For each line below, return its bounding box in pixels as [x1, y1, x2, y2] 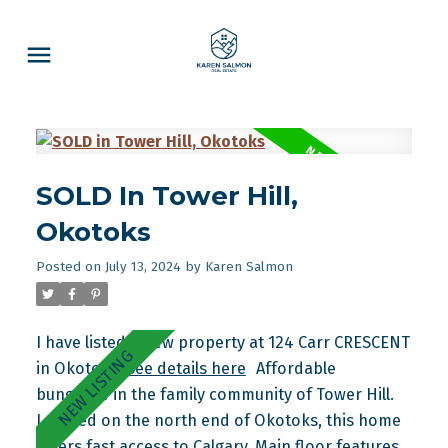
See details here [125, 359, 246, 379]
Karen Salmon [204, 259, 293, 276]
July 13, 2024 [104, 259, 181, 276]
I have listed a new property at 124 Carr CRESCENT [35, 333, 410, 353]
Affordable [255, 359, 336, 379]
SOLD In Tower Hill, [35, 180, 298, 213]
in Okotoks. [35, 359, 126, 379]
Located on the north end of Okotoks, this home [35, 411, 401, 431]
